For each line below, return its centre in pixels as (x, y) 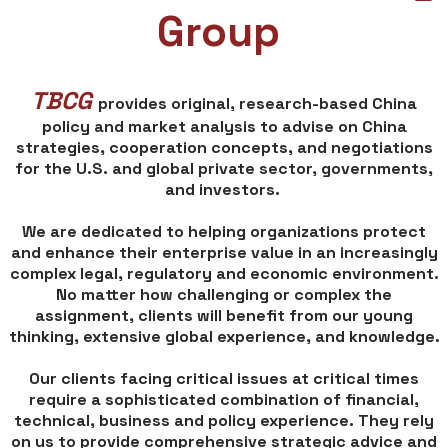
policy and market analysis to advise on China (224, 127)
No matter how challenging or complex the (224, 295)
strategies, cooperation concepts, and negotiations (224, 148)
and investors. (224, 190)
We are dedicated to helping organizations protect (224, 232)
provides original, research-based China (257, 104)
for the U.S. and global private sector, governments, (224, 169)
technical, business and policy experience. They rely (224, 421)
